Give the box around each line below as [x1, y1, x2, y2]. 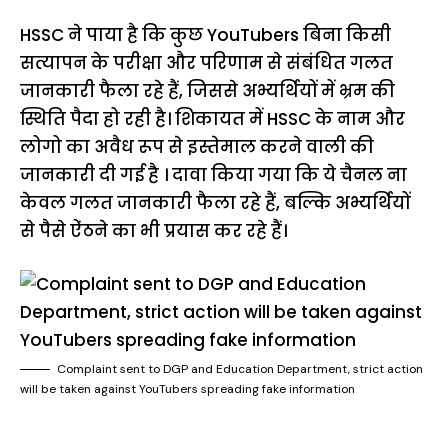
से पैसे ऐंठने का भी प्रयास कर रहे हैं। [20, 218, 287, 243]
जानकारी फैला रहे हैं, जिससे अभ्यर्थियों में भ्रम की [20, 78, 395, 103]
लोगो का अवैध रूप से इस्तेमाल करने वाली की [20, 134, 374, 159]
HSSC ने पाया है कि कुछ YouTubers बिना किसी [20, 22, 391, 47]
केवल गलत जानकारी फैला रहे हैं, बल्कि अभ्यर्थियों [20, 190, 410, 215]
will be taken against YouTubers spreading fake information [20, 381, 355, 397]
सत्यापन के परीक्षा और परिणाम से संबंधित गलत [20, 50, 393, 75]
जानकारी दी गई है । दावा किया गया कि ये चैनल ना [20, 162, 407, 187]
